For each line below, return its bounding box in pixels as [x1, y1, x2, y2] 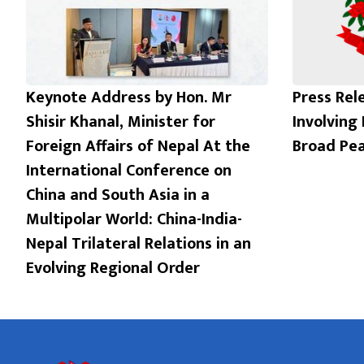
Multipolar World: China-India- [26, 206, 242, 234]
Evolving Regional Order [26, 254, 200, 283]
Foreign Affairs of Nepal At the [26, 132, 250, 161]
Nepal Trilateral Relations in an [26, 230, 251, 258]
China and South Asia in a [26, 181, 210, 210]
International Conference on [26, 157, 232, 185]
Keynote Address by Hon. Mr [26, 84, 232, 112]
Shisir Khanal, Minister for [26, 108, 215, 136]
